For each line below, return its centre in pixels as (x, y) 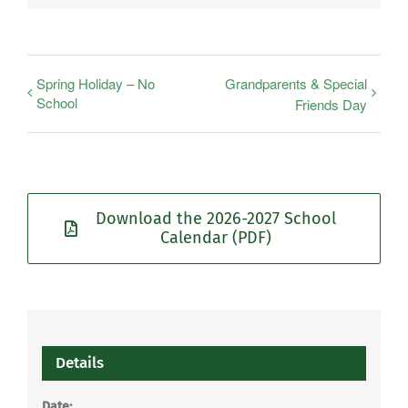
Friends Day (331, 105)
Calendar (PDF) (216, 238)
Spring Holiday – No (96, 83)
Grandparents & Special (296, 83)
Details (79, 362)
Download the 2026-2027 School (216, 219)
